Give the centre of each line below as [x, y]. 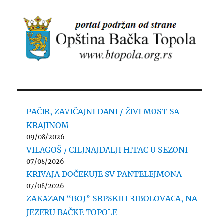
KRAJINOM [48, 125]
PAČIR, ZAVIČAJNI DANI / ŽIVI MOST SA [103, 111]
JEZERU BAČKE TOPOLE [72, 212]
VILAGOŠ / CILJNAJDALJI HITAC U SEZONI [107, 149]
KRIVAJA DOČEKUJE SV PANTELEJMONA [104, 174]
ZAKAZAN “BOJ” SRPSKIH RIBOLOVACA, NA [112, 198]
